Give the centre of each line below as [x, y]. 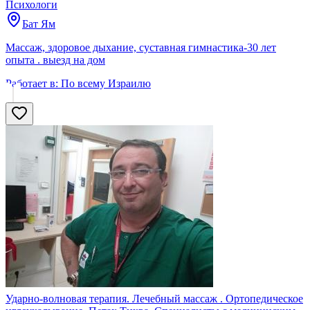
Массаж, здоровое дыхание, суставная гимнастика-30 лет [141, 47]
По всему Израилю [106, 83]
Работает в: [32, 83]
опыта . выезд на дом [55, 60]
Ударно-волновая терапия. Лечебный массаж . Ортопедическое [154, 298]
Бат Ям [39, 24]
